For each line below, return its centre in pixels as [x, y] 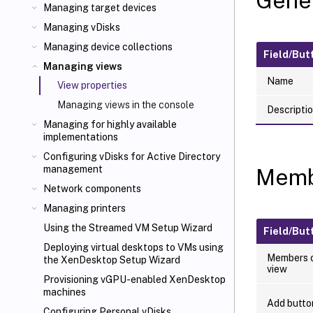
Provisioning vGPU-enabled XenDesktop [134, 279]
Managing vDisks [82, 27]
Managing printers [85, 208]
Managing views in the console [126, 105]
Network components [92, 189]
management [73, 169]
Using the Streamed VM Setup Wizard [128, 228]
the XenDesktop [80, 260]
